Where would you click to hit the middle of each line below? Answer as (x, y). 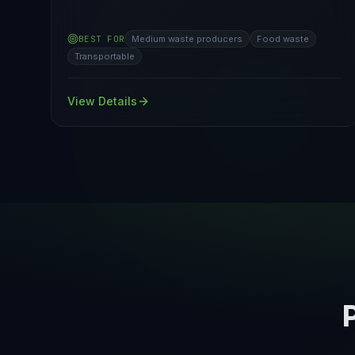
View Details (102, 101)
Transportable (105, 57)
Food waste (283, 39)
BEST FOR (102, 39)
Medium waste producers (187, 39)
